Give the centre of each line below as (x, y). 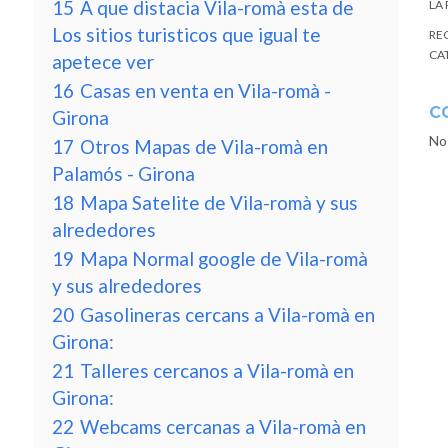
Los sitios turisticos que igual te (186, 34)
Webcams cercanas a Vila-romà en (223, 426)
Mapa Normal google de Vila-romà (224, 258)
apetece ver (103, 61)
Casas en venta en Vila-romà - (205, 90)
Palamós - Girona (123, 173)
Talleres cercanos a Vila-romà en (217, 370)
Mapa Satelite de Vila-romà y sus (219, 202)
